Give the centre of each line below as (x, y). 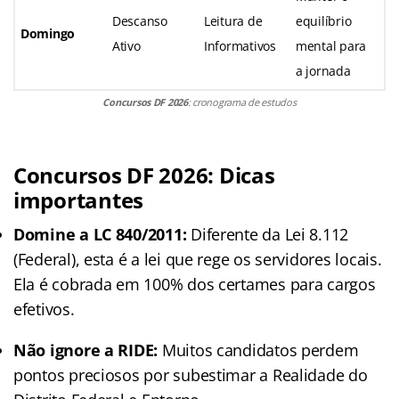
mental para (331, 45)
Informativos (240, 45)
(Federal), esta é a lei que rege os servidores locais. (198, 259)
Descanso (140, 20)
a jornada (323, 70)
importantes (79, 199)
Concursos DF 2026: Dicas (144, 175)
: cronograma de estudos (242, 102)
